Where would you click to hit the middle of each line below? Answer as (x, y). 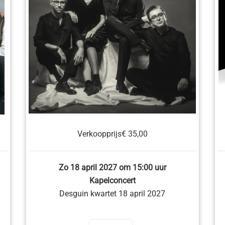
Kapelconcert (112, 181)
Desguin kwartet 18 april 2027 (113, 194)
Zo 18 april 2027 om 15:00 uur (112, 167)
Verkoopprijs (99, 134)
